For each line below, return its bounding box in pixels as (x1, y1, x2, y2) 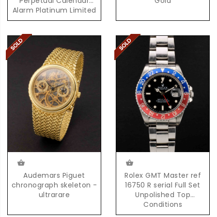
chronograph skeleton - (11, 180, 97, 190)
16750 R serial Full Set (125, 180, 201, 190)
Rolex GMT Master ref (124, 170, 201, 180)
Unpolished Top (135, 189, 190, 200)
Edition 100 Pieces (23, 15, 86, 25)
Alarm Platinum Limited (12, 5, 96, 15)
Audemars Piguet (23, 170, 85, 180)
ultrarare (38, 189, 70, 200)
